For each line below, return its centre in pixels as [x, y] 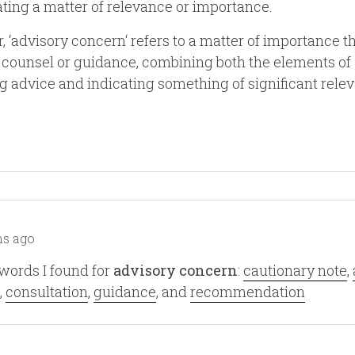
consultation [47, 292]
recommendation [248, 292]
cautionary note [295, 270]
